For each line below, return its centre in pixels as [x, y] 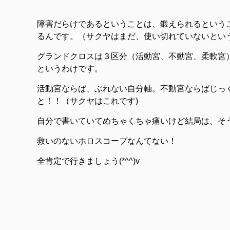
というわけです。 [70, 68]
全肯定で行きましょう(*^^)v [88, 161]
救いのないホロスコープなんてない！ [107, 141]
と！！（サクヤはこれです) [88, 101]
